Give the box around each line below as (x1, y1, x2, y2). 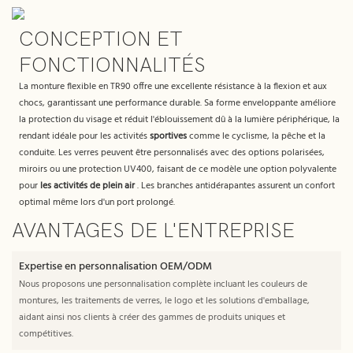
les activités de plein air (39, 178, 135, 195)
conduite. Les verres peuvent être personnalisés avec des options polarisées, (18, 145, 325, 162)
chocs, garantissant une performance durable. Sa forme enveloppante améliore (18, 95, 336, 112)
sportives (149, 128, 187, 145)
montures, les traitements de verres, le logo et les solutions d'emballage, (18, 293, 310, 310)
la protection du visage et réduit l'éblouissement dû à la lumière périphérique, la (18, 112, 340, 128)
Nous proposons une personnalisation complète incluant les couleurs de (18, 277, 307, 293)
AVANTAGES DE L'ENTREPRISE (12, 219, 295, 243)
